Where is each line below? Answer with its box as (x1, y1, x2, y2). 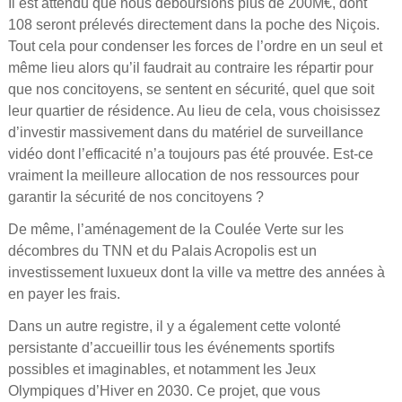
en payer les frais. (7, 286, 120, 301)
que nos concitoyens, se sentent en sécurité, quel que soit (7, 82, 374, 97)
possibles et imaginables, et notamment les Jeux (7, 362, 316, 377)
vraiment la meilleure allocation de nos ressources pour (7, 168, 359, 183)
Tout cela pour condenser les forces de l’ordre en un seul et (7, 39, 382, 54)
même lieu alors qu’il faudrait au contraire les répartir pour (7, 60, 373, 75)
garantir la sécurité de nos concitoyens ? (7, 189, 264, 205)
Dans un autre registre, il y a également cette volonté (7, 319, 341, 334)
